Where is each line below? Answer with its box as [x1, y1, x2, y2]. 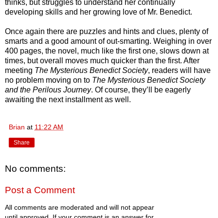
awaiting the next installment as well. [5, 95, 131, 104]
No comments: [5, 163, 66, 174]
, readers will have [148, 66, 211, 75]
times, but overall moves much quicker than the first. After [5, 56, 200, 65]
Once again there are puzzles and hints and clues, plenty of [5, 27, 208, 36]
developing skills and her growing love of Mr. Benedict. [5, 8, 192, 17]
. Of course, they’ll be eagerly [91, 86, 191, 94]
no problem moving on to [5, 76, 92, 85]
